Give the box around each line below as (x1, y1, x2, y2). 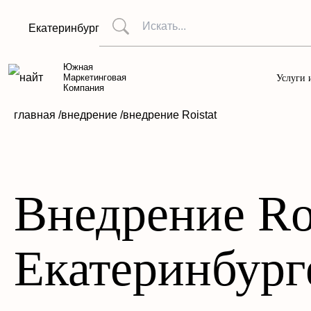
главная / (14, 109, 61, 121)
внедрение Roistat (123, 109, 217, 121)
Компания (63, 83, 104, 93)
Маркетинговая (63, 72, 126, 83)
